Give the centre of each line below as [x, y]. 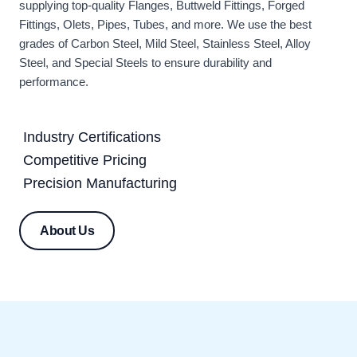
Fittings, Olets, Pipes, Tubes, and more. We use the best [165, 25]
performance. [54, 82]
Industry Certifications [92, 137]
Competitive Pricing [85, 161]
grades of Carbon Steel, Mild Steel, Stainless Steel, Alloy [165, 44]
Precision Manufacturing [100, 184]
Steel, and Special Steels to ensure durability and [145, 63]
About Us [67, 231]
